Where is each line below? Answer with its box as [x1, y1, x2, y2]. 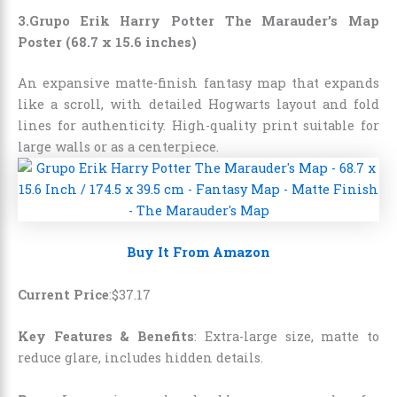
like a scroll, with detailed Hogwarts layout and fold [18, 96, 379, 113]
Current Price [18, 285, 109, 303]
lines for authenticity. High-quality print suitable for [18, 117, 379, 135]
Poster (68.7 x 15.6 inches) [18, 34, 197, 51]
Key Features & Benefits [18, 328, 195, 346]
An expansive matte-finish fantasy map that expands [18, 74, 379, 92]
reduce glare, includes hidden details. [18, 349, 263, 367]
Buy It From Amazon [127, 244, 270, 261]
